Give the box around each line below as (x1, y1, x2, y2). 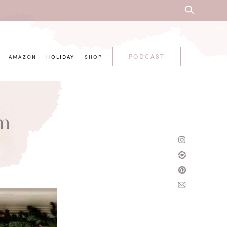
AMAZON (9, 53, 37, 61)
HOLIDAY (46, 53, 75, 61)
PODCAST (128, 52, 165, 61)
